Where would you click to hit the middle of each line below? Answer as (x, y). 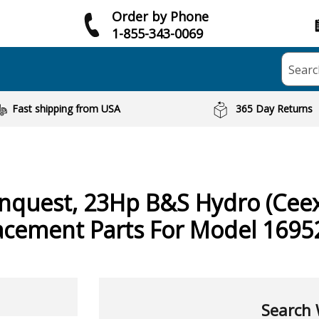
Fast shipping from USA (66, 109)
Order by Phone (160, 16)
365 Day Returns (274, 109)
